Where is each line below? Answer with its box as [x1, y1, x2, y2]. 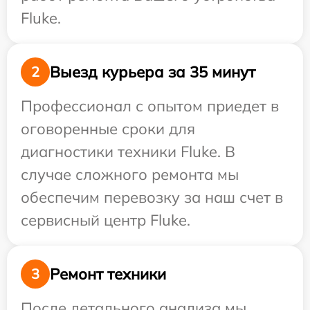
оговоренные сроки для [21, 119, 195, 138]
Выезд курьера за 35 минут [50, 62, 255, 82]
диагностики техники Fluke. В [21, 142, 235, 161]
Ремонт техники [50, 264, 166, 284]
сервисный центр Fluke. [21, 210, 190, 230]
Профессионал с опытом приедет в [21, 96, 279, 116]
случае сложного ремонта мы [21, 165, 239, 184]
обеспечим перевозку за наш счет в [21, 188, 283, 207]
